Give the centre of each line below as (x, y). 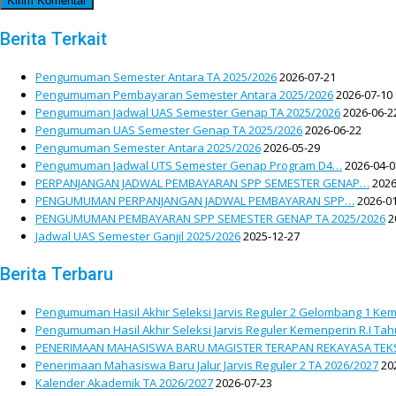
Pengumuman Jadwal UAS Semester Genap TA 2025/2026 (188, 113)
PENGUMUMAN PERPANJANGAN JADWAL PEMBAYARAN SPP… (195, 201)
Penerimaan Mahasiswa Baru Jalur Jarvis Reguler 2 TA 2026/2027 (207, 366)
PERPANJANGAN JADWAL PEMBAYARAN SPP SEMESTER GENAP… (202, 183)
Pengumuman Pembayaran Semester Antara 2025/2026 (184, 95)
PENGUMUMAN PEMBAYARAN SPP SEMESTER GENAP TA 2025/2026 (210, 219)
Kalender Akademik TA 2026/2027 (124, 383)
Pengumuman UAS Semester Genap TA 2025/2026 (169, 130)
